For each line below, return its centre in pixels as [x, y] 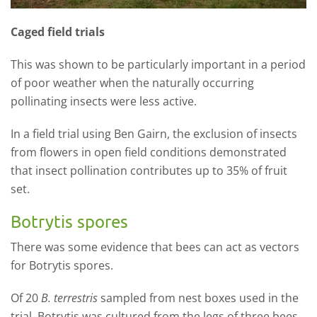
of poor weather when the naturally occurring [132, 83]
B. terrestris [69, 298]
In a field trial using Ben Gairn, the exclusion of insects [154, 134]
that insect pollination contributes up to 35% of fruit [149, 171]
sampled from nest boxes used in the [198, 298]
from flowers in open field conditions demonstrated [149, 152]
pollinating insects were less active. [104, 102]
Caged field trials [58, 32]
